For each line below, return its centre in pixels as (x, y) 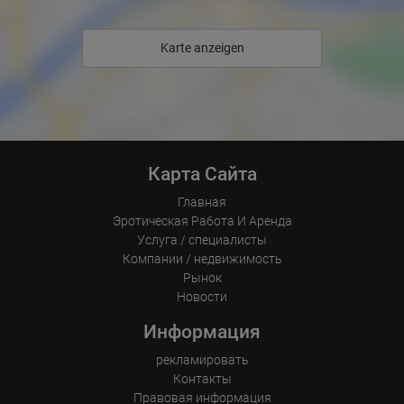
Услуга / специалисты (202, 240)
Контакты (202, 379)
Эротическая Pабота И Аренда (202, 221)
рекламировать (202, 360)
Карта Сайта (202, 174)
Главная (202, 202)
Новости (202, 297)
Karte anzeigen (202, 48)
